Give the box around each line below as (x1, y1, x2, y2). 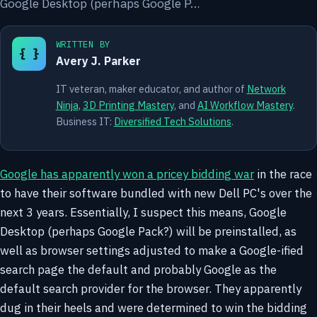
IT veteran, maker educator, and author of (55, 81, 247, 96)
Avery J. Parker (55, 54, 141, 69)
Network (246, 81, 286, 96)
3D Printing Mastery (82, 98, 174, 112)
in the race (254, 166, 312, 182)
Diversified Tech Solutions (113, 114, 231, 128)
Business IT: (55, 114, 114, 128)
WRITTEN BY (55, 38, 111, 50)
